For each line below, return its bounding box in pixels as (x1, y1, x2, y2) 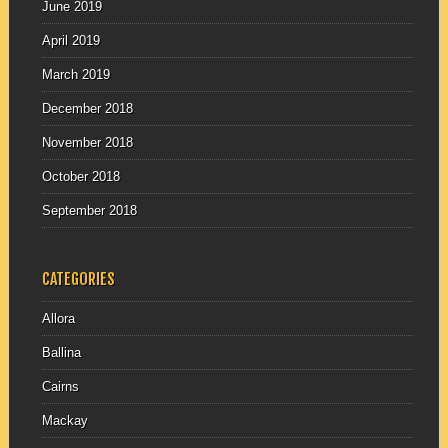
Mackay (41, 412, 88, 428)
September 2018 (41, 203, 137, 219)
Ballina (41, 344, 81, 360)
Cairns (41, 378, 79, 394)
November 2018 (41, 135, 133, 151)
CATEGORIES (41, 268, 115, 289)
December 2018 (41, 101, 133, 117)
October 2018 (41, 169, 120, 185)
